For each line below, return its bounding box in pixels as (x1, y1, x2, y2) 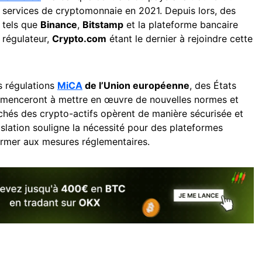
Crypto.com (52, 32, 106, 44)
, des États (189, 79, 236, 91)
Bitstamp (82, 18, 123, 30)
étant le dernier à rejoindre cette (106, 32, 253, 44)
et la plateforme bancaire (123, 18, 238, 30)
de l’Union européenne (82, 79, 189, 91)
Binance (40, 18, 77, 30)
